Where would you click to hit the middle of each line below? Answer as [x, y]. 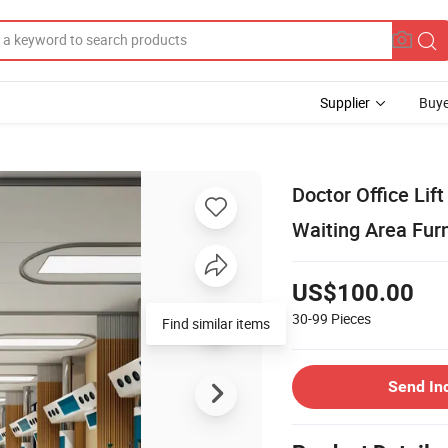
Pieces [351, 318]
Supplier [345, 102]
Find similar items [216, 323]
